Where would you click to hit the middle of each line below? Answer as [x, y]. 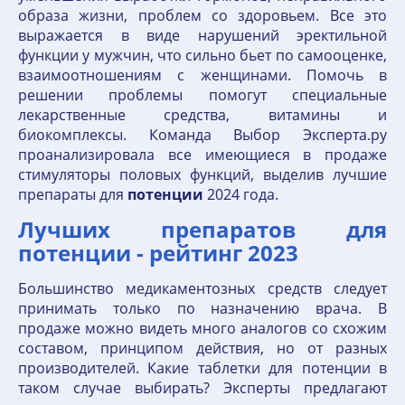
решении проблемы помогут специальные [202, 95]
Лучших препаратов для [202, 229]
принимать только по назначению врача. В [202, 308]
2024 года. [241, 194]
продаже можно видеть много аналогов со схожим [202, 328]
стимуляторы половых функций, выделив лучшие [202, 174]
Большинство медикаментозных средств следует [202, 288]
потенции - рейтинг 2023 [158, 253]
